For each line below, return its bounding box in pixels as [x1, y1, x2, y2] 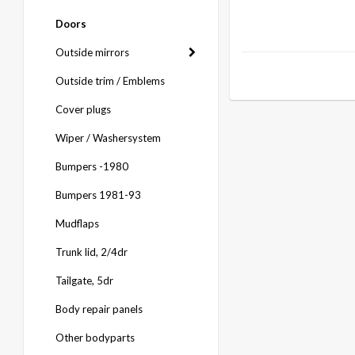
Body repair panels [55, 303, 143, 315]
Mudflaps [55, 217, 99, 230]
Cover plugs [55, 103, 111, 116]
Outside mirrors [55, 46, 129, 59]
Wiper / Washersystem [55, 132, 161, 144]
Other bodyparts [55, 331, 135, 344]
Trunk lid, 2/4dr [55, 246, 128, 258]
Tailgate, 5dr [55, 274, 113, 287]
